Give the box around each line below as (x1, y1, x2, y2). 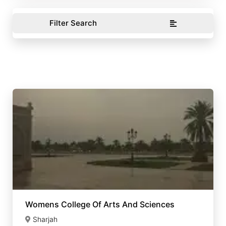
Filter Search (49, 18, 97, 28)
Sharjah (33, 215, 58, 223)
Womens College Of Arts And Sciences (25, 199, 175, 209)
